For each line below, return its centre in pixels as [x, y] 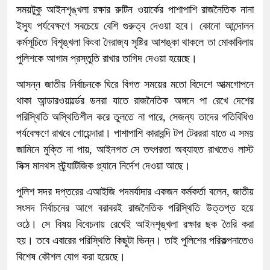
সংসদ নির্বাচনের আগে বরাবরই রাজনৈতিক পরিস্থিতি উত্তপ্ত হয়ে [135, 208]
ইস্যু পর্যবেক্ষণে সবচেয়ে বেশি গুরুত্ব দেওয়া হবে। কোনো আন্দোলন [135, 26]
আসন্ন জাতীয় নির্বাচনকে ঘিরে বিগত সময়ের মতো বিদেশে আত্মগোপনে [135, 85]
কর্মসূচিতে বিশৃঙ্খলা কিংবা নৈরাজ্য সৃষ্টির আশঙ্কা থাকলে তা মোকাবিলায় [135, 42]
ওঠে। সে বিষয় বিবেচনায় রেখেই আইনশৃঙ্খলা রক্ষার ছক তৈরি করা [135, 224]
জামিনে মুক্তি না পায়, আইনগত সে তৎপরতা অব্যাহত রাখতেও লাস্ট [135, 150]
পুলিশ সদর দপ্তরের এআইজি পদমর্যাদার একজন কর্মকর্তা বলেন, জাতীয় [135, 192]
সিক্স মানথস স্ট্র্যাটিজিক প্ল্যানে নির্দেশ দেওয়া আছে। [103, 166]
